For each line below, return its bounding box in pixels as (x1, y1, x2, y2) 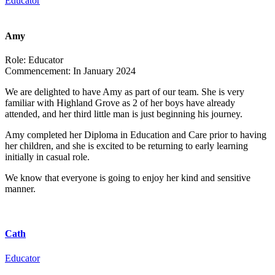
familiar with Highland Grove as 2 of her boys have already (5, 98, 235, 109)
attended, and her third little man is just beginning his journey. (5, 109, 242, 120)
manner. (5, 184, 36, 195)
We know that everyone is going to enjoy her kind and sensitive (5, 172, 250, 184)
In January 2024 (71, 66, 136, 77)
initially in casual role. (5, 152, 90, 163)
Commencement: (5, 66, 71, 77)
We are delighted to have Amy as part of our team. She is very (5, 87, 244, 98)
